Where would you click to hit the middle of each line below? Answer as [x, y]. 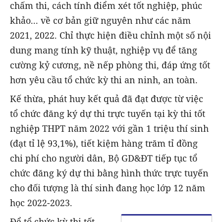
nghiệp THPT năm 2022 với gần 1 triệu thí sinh [109, 129]
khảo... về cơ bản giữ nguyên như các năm [100, 21]
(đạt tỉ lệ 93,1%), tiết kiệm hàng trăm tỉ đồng [104, 143]
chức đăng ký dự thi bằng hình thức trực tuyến [109, 173]
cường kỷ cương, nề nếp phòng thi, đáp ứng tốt [110, 65]
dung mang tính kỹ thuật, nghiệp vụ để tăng [104, 50]
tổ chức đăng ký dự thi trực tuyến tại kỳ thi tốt [108, 114]
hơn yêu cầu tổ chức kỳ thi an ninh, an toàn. [104, 80]
